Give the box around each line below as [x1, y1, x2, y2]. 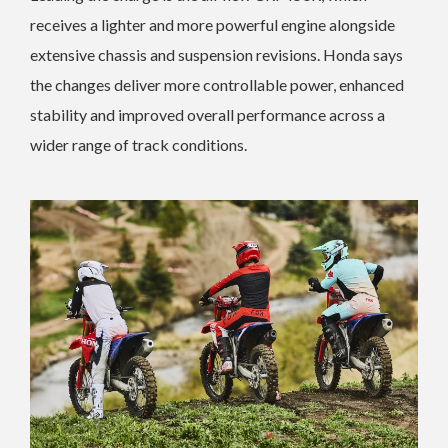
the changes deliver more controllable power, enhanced [30, 75, 404, 95]
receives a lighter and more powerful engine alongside [30, 15, 395, 35]
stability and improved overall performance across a [30, 105, 385, 125]
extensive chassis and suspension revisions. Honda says [30, 45, 403, 65]
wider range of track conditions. [30, 135, 247, 155]
